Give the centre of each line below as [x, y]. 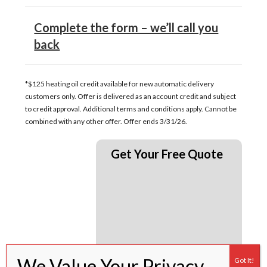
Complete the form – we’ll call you [126, 27]
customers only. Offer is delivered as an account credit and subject [131, 96]
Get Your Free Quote [167, 153]
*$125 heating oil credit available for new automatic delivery [120, 83]
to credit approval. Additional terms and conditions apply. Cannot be [131, 108]
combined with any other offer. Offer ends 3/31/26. [106, 121]
